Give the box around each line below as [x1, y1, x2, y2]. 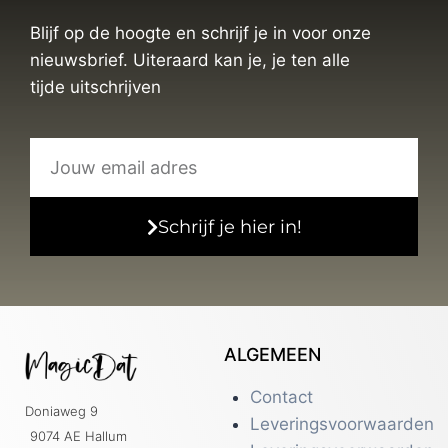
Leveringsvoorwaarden [249, 414, 434, 434]
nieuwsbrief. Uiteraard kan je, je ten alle [30, 50, 350, 70]
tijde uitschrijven [30, 77, 161, 97]
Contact [249, 387, 313, 407]
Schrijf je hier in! [157, 215, 302, 238]
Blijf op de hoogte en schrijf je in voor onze [30, 23, 371, 43]
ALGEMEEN [224, 344, 321, 365]
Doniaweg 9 [25, 402, 98, 419]
